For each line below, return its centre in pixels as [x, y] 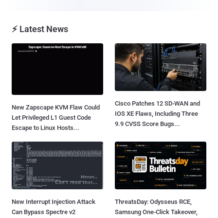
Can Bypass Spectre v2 [44, 212]
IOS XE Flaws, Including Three [156, 114]
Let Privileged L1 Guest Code [51, 117]
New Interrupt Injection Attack [54, 202]
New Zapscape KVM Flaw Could [56, 107]
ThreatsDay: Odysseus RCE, [153, 202]
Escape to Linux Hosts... [45, 127]
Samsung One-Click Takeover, [156, 212]
